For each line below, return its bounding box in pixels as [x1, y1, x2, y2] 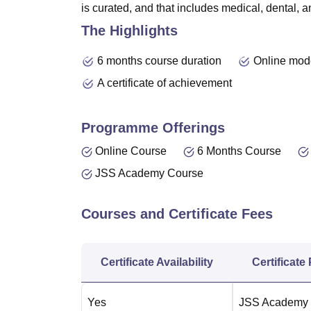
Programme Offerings [81, 120, 225, 135]
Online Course [95, 145, 167, 157]
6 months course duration [97, 55, 221, 67]
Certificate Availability [101, 256, 213, 268]
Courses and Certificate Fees [81, 206, 273, 221]
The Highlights [81, 23, 178, 38]
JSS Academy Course [95, 167, 203, 179]
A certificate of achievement [97, 77, 232, 89]
